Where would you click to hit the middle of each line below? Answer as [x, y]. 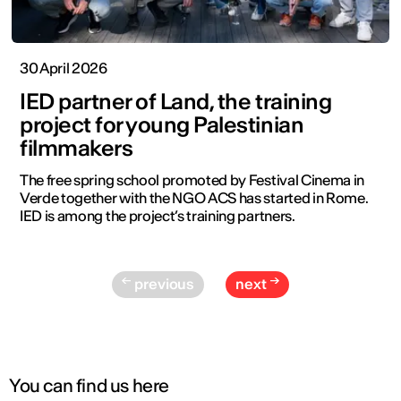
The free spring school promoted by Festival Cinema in [192, 179]
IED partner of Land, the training [176, 101]
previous [165, 283]
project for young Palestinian [162, 124]
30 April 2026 [64, 68]
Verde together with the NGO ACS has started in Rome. [194, 197]
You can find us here [89, 385]
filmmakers [77, 148]
